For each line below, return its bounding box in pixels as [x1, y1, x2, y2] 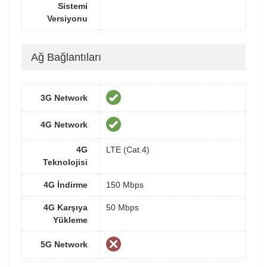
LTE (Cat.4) [106, 144, 150, 154]
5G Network [41, 239, 88, 249]
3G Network [41, 92, 88, 103]
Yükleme [53, 215, 88, 225]
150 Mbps [106, 179, 144, 190]
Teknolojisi [43, 157, 88, 167]
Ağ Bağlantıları [31, 51, 101, 64]
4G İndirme [44, 179, 88, 190]
